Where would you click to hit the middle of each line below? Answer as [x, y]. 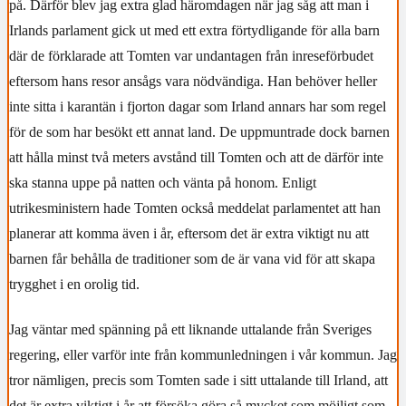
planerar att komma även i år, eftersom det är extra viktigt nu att [189, 234]
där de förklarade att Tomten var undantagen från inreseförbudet [191, 56]
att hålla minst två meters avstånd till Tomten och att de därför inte [196, 158]
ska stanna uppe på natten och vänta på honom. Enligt [163, 183]
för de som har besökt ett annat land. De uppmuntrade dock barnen [199, 132]
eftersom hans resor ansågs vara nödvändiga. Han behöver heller [193, 82]
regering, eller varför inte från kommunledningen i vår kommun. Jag [203, 354]
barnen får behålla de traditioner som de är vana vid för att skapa [192, 259]
